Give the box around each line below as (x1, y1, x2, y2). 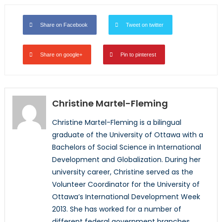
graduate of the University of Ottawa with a (52, 130, 203, 140)
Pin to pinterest (120, 52, 156, 58)
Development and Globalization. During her (52, 155, 201, 165)
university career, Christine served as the (52, 167, 193, 177)
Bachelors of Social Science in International (52, 142, 201, 153)
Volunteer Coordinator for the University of (52, 179, 200, 190)
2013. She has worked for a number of (52, 204, 181, 215)
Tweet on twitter (125, 22, 164, 28)
